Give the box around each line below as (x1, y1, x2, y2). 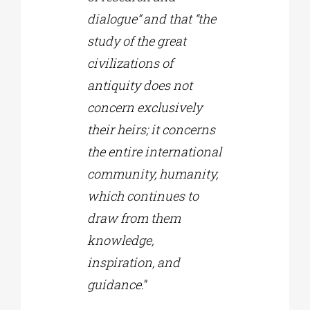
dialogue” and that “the (86, 10, 216, 28)
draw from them (86, 210, 181, 227)
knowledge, (86, 232, 154, 249)
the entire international (86, 143, 221, 161)
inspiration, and (86, 254, 180, 271)
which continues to (86, 188, 199, 205)
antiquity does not (86, 77, 192, 94)
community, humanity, (86, 165, 218, 183)
